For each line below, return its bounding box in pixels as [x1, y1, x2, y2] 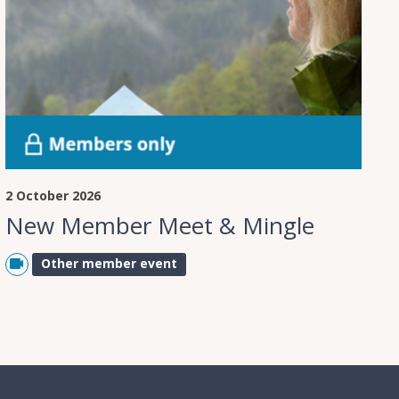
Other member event [40, 255, 177, 273]
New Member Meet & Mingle [4, 209, 314, 242]
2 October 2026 [4, 187, 101, 205]
